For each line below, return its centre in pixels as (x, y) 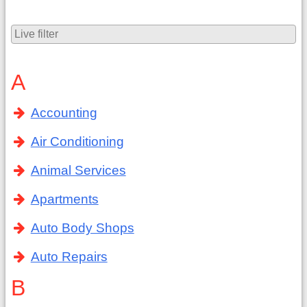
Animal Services (78, 170)
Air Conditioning (77, 142)
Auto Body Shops (82, 228)
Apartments (64, 199)
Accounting (64, 113)
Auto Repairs (69, 257)
